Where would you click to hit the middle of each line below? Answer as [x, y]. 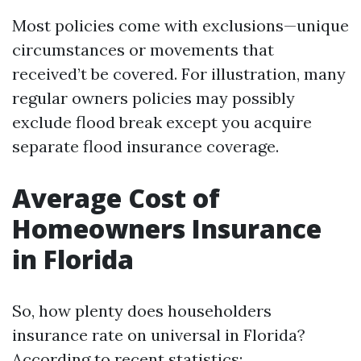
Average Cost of [116, 198]
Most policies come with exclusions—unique [180, 25]
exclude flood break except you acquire [162, 122]
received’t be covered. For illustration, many [179, 74]
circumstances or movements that [143, 50]
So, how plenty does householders [142, 311]
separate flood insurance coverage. [145, 146]
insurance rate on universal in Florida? [159, 335]
